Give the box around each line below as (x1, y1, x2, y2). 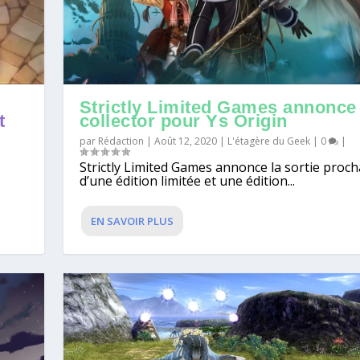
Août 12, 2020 (153, 134, 217, 149)
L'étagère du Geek (227, 134, 310, 149)
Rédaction (97, 134, 144, 149)
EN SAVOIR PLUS (90, 214, 174, 229)
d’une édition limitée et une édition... (79, 172, 295, 190)
